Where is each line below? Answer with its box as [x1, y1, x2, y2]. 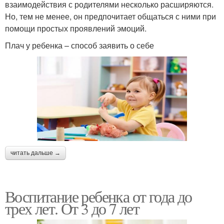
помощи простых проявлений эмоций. [5, 22, 146, 34]
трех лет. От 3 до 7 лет [5, 197, 139, 219]
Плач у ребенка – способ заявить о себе [5, 39, 154, 51]
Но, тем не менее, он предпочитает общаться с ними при [5, 10, 216, 22]
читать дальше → [10, 149, 60, 156]
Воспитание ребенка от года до [5, 185, 192, 207]
